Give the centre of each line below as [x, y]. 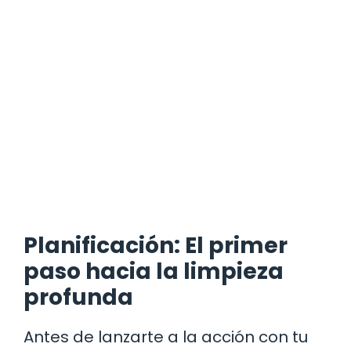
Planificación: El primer [156, 246]
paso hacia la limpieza [154, 272]
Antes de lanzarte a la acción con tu [166, 337]
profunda [78, 298]
